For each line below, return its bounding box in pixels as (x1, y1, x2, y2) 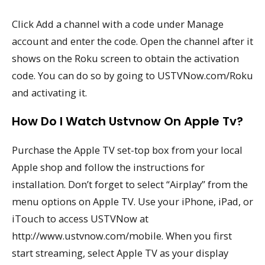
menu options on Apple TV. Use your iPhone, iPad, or (12, 195, 253, 208)
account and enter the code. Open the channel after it (12, 34, 253, 49)
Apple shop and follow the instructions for (12, 160, 205, 174)
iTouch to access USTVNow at (12, 212, 148, 225)
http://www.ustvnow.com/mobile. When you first (12, 229, 232, 243)
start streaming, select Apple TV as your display (12, 246, 228, 260)
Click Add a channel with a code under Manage (12, 17, 224, 31)
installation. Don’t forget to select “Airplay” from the (12, 177, 248, 191)
